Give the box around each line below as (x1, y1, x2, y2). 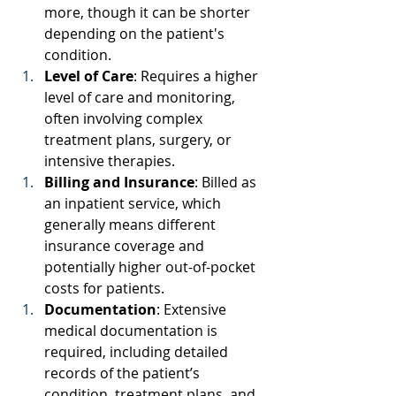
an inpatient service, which (44, 193, 225, 213)
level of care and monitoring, (44, 87, 239, 107)
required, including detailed (44, 341, 232, 362)
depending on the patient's (44, 23, 228, 43)
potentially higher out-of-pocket (44, 256, 259, 277)
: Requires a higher (133, 65, 262, 86)
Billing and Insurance (44, 171, 194, 192)
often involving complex (44, 108, 206, 128)
